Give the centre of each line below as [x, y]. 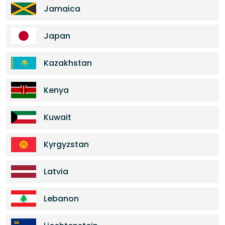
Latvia [56, 172]
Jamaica [62, 9]
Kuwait [58, 117]
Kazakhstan [68, 63]
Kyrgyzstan [66, 144]
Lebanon [61, 199]
